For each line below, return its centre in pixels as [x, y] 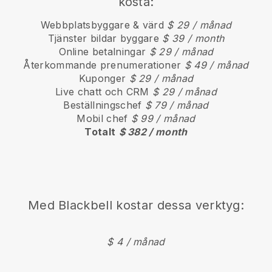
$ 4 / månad [136, 242]
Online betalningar [104, 52]
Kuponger [104, 79]
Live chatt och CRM [104, 92]
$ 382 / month [153, 132]
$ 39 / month [193, 39]
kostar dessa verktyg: [178, 206]
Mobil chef [104, 119]
